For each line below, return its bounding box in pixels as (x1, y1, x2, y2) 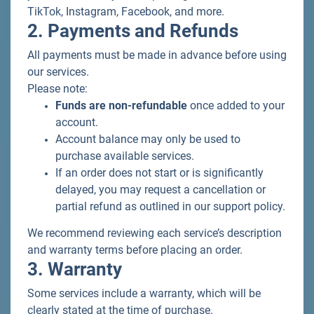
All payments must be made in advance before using (27, 48, 287, 62)
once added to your (187, 99, 285, 112)
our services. (27, 65, 89, 78)
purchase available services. (55, 149, 194, 163)
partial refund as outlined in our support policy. (55, 200, 285, 213)
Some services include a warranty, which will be (27, 287, 261, 300)
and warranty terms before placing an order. (27, 243, 243, 257)
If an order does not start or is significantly (55, 166, 264, 179)
